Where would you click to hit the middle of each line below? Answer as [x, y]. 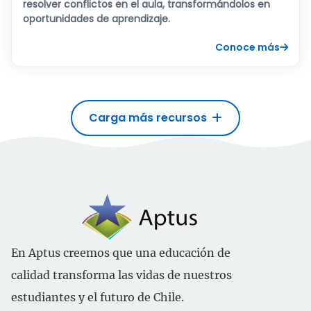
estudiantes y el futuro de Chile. [98, 297]
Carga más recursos [148, 117]
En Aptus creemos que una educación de [121, 252]
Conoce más [247, 47]
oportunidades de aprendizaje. [96, 18]
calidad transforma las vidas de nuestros [121, 275]
